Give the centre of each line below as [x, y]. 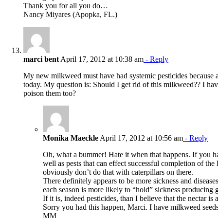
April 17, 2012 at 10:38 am [101, 59]
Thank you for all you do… [66, 5]
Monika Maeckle [71, 138]
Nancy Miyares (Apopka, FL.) [70, 14]
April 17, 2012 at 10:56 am [141, 138]
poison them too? [50, 93]
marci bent [41, 59]
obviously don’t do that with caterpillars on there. [118, 172]
